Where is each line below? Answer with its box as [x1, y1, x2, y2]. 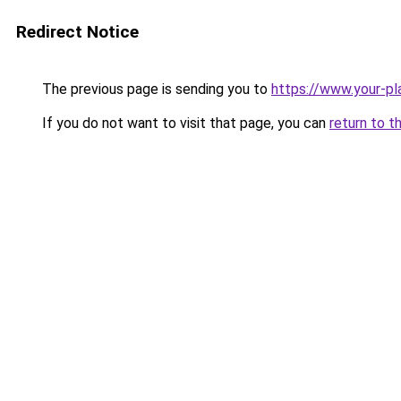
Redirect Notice [16, 21, 139, 42]
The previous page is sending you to [38, 81, 271, 98]
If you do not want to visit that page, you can [38, 115, 329, 132]
